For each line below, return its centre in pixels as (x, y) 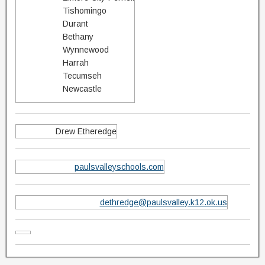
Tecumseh (82, 76)
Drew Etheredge (86, 131)
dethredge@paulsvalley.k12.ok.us (163, 202)
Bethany (78, 37)
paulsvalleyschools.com (119, 167)
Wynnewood (85, 50)
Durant (75, 24)
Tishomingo (84, 11)
